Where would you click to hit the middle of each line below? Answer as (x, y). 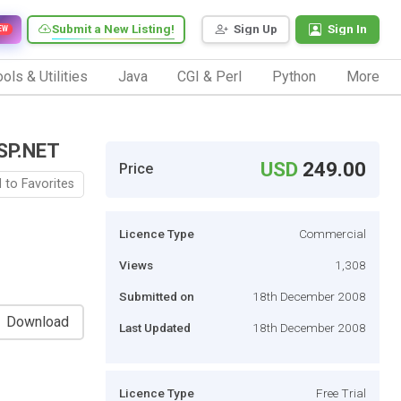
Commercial (333, 233)
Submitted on (157, 296)
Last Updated (155, 327)
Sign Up (256, 29)
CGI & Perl (210, 76)
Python (294, 76)
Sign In (347, 29)
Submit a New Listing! (113, 29)
